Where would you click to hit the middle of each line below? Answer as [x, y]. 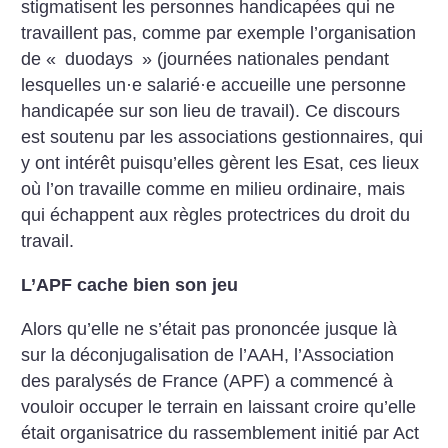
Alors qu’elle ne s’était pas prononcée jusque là [209, 328]
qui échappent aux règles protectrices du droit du [216, 215]
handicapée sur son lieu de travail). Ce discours [211, 111]
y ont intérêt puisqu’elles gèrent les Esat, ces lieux [220, 163]
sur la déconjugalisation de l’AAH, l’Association [208, 354]
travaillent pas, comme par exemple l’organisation [219, 33]
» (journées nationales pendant [266, 59]
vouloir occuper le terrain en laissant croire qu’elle [219, 406]
